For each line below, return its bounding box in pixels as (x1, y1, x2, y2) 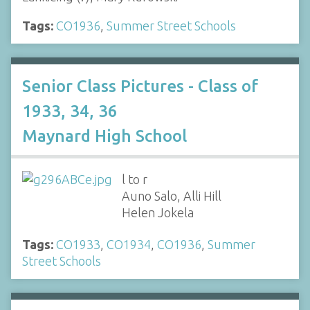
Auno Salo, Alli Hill (121, 188, 221, 203)
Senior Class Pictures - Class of (22, 76, 258, 95)
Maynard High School (22, 126, 187, 145)
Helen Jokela (121, 205, 194, 219)
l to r (121, 172, 147, 186)
